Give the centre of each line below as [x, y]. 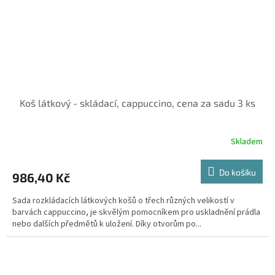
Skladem [247, 141]
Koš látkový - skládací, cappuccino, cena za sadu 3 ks [137, 103]
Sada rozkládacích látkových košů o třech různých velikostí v [123, 201]
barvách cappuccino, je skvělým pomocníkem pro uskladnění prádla [136, 212]
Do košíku [238, 172]
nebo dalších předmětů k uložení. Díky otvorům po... [107, 224]
